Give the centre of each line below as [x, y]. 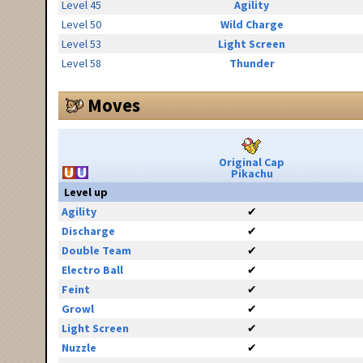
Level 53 [81, 44]
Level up [86, 192]
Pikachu [252, 174]
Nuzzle [79, 348]
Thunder [252, 64]
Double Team [96, 251]
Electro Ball [92, 270]
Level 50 [81, 25]
